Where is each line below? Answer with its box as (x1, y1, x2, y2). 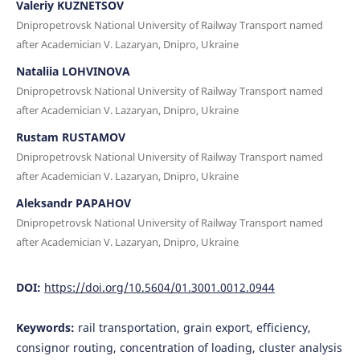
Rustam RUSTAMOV (15, 129, 125, 145)
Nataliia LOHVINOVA (15, 63, 130, 79)
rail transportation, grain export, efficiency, (77, 319, 311, 335)
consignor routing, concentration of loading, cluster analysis (15, 339, 342, 355)
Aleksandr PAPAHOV (15, 194, 131, 211)
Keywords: (15, 319, 78, 335)
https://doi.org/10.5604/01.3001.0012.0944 (43, 279, 275, 295)
